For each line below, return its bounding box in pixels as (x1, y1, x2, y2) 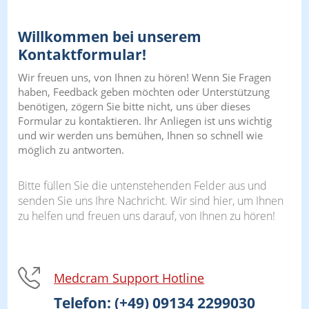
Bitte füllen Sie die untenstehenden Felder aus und (18, 177, 268, 193)
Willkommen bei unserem (18, 26, 202, 46)
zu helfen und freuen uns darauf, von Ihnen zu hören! (18, 208, 276, 223)
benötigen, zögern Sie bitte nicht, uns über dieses (18, 99, 251, 113)
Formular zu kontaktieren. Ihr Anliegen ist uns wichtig (18, 113, 272, 128)
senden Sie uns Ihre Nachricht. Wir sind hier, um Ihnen (18, 192, 284, 208)
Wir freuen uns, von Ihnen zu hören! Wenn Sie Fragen (18, 70, 272, 84)
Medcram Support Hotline (54, 269, 205, 286)
